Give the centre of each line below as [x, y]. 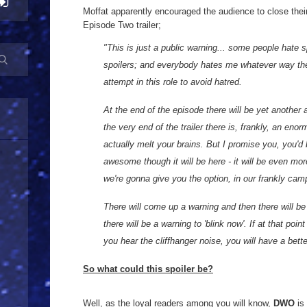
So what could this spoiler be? [148, 269]
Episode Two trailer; [122, 25]
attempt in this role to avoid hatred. [173, 82]
